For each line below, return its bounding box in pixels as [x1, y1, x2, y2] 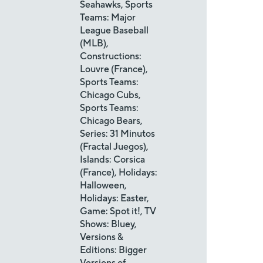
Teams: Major [80, 12, 136, 23]
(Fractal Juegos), [80, 141, 149, 152]
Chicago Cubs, [80, 89, 141, 100]
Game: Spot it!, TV [80, 205, 156, 217]
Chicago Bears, [80, 115, 143, 126]
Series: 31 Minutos [80, 128, 155, 139]
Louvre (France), [80, 63, 148, 75]
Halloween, [80, 180, 127, 191]
